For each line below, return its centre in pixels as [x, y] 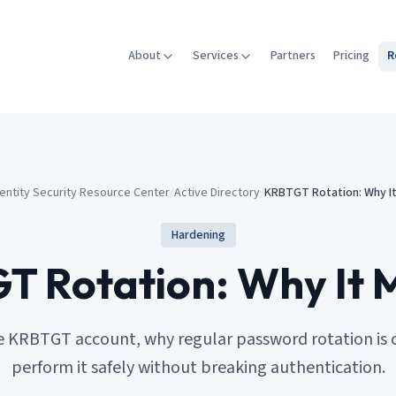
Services [216, 56]
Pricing [351, 56]
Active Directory [217, 192]
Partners [293, 56]
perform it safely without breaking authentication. [198, 367]
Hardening [198, 235]
